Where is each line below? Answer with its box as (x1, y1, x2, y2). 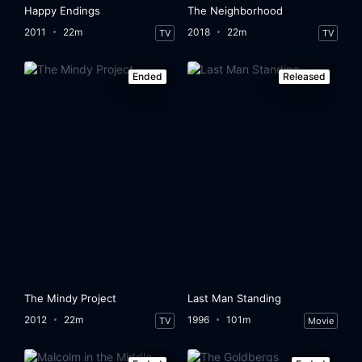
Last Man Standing (187, 291, 282, 305)
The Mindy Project (24, 291, 117, 305)
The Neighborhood (187, 3, 284, 17)
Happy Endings (24, 3, 101, 17)
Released (282, 69, 326, 82)
